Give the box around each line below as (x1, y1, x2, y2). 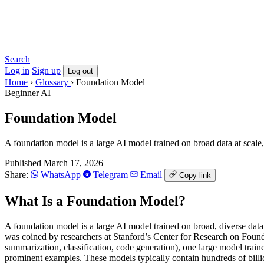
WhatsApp (38, 169, 83, 180)
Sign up (32, 65, 61, 75)
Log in (5, 65, 29, 75)
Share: (5, 169, 28, 180)
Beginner (5, 88, 41, 98)
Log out (68, 67, 93, 75)
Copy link (179, 170, 211, 180)
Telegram (91, 169, 130, 180)
